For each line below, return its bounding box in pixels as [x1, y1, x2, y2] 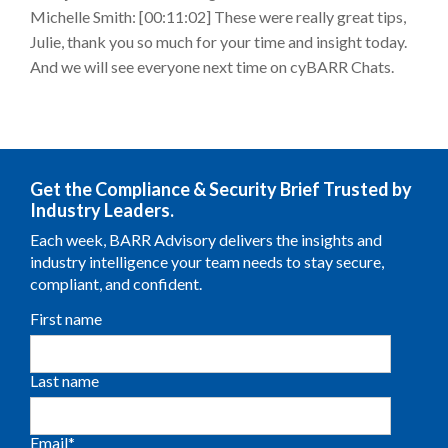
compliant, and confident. [30, 274, 202, 294]
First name [30, 309, 102, 329]
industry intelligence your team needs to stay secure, [30, 252, 384, 272]
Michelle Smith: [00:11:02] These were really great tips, [30, 7, 406, 27]
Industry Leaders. [30, 199, 174, 222]
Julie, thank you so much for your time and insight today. [30, 32, 407, 52]
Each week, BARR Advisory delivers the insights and [30, 230, 382, 250]
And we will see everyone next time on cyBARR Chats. [30, 57, 394, 77]
